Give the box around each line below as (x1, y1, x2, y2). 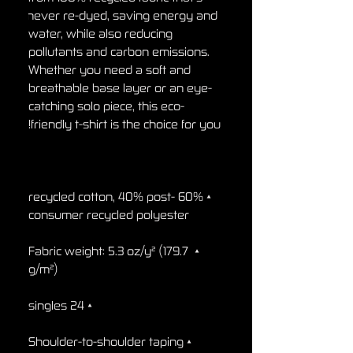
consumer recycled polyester (28, 207, 189, 221)
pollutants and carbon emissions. (28, 44, 210, 58)
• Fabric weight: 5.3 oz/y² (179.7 (28, 243, 188, 258)
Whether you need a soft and (28, 62, 191, 76)
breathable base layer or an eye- (28, 80, 212, 95)
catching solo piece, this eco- (28, 98, 184, 113)
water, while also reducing (28, 26, 173, 40)
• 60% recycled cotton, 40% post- (28, 189, 175, 203)
